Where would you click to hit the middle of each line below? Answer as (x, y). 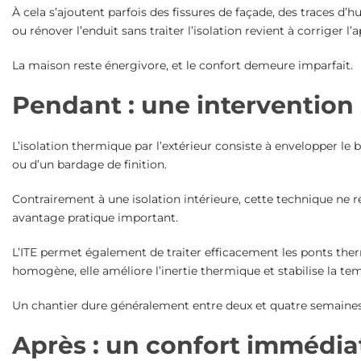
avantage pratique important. (95, 218)
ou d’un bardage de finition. (89, 165)
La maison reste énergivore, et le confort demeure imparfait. (182, 66)
